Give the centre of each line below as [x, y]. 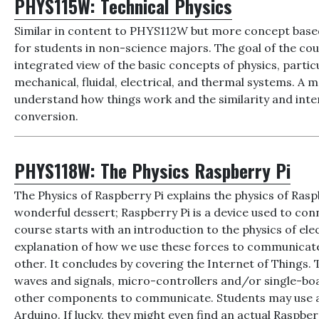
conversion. [47, 116]
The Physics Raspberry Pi [196, 170]
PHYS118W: [58, 170]
